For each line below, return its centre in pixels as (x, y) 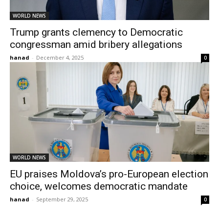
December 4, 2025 (60, 57)
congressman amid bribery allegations (96, 44)
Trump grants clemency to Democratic (96, 32)
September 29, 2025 (62, 199)
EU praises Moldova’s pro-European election (109, 174)
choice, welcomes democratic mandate (99, 186)
